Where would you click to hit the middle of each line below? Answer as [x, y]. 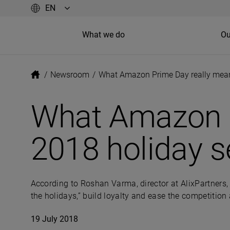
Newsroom [70, 75]
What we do [103, 34]
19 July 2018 [54, 219]
